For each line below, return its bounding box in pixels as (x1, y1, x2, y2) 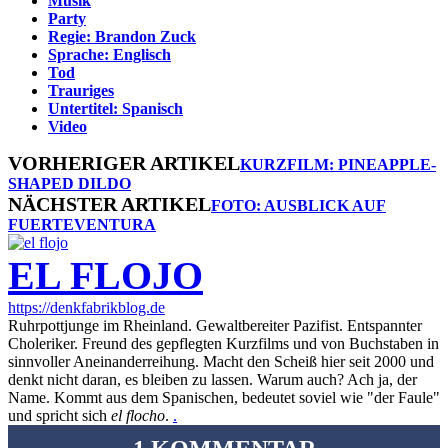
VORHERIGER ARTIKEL (8, 151, 240, 174)
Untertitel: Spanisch (48, 99, 183, 117)
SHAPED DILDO (8, 174, 131, 192)
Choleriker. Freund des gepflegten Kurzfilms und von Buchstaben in (8, 334, 439, 352)
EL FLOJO (8, 252, 203, 298)
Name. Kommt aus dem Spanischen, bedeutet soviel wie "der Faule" (8, 388, 440, 406)
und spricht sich (8, 406, 111, 424)
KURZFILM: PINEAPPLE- (240, 155, 436, 173)
